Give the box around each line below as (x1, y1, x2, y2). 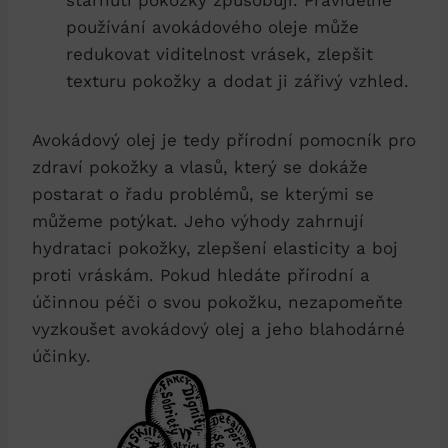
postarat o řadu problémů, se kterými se (32, 183, 374, 204)
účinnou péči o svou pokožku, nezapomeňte (32, 291, 403, 312)
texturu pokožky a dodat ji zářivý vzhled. (66, 70, 409, 91)
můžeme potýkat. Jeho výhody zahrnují (32, 210, 364, 231)
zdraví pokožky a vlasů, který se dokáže (32, 156, 368, 177)
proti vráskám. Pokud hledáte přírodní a (32, 264, 370, 285)
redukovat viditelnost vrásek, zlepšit (66, 43, 373, 64)
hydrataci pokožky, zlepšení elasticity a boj (32, 237, 398, 258)
